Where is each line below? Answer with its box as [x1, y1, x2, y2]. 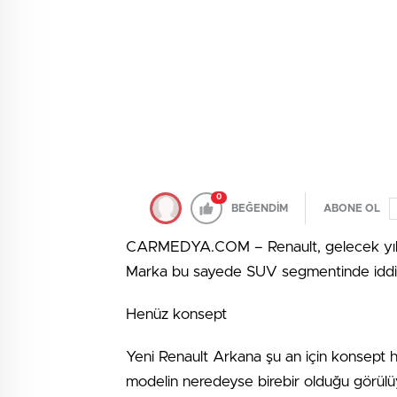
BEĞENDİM [231, 203, 288, 214]
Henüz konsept [126, 307, 227, 322]
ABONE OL [323, 203, 380, 214]
